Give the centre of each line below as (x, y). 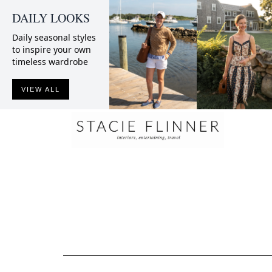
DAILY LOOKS (51, 18)
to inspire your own (52, 49)
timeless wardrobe (50, 62)
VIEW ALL (41, 89)
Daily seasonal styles (54, 37)
